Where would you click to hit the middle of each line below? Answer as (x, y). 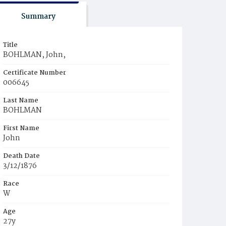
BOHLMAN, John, (34, 55)
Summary (38, 17)
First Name (21, 128)
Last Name (21, 101)
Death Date (21, 156)
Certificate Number (35, 73)
